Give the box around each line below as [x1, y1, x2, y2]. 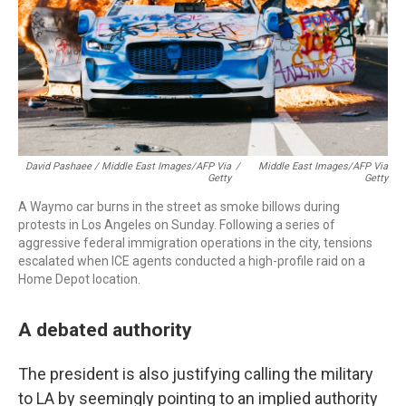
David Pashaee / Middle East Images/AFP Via [25, 160, 232, 172]
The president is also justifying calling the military [18, 364, 373, 383]
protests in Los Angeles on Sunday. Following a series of [18, 217, 335, 232]
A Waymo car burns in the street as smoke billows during [18, 199, 340, 214]
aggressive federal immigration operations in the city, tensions [18, 236, 372, 250]
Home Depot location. [18, 272, 140, 286]
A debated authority [18, 318, 197, 341]
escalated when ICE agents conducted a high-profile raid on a [18, 254, 365, 268]
